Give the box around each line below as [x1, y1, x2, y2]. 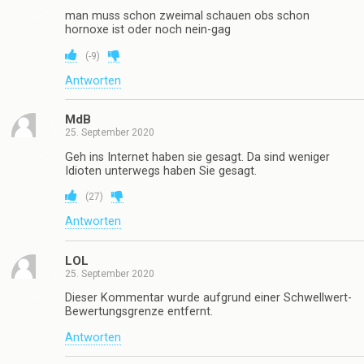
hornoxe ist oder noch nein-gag [65, 23, 231, 37]
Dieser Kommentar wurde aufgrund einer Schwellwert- [65, 291, 352, 305]
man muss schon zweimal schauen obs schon [65, 9, 310, 24]
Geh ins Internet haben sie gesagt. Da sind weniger [65, 149, 330, 164]
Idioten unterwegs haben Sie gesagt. [65, 163, 257, 178]
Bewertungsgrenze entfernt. [65, 305, 213, 319]
